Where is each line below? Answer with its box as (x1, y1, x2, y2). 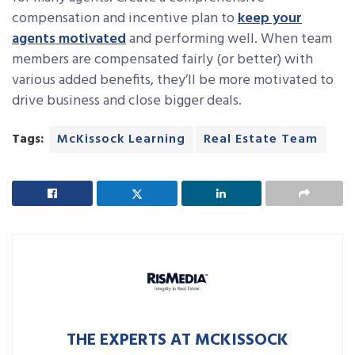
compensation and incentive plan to (12, 7, 238, 31)
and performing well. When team (126, 28, 332, 52)
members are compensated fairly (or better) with (12, 48, 313, 72)
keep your (238, 7, 302, 31)
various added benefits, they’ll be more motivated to (12, 69, 334, 93)
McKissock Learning (57, 129, 185, 151)
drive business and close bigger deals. (12, 90, 242, 113)
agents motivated (12, 28, 126, 52)
